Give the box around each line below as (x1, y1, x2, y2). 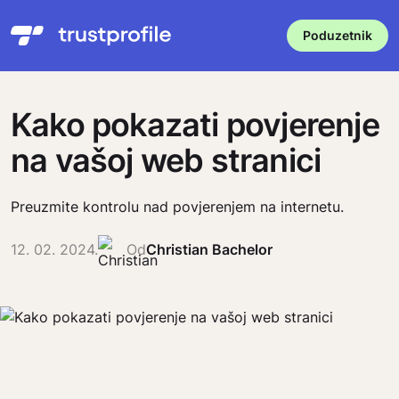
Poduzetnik (303, 28, 372, 43)
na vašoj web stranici (11, 141, 322, 180)
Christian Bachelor (146, 240, 273, 258)
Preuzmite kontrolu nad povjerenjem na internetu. (11, 198, 344, 216)
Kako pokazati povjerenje (11, 105, 379, 144)
